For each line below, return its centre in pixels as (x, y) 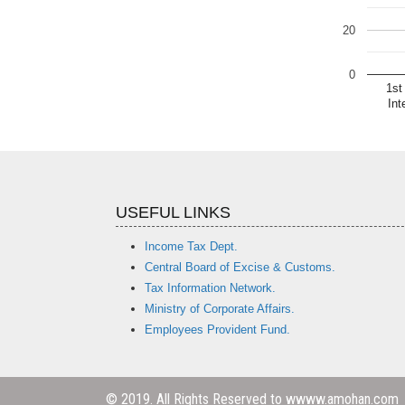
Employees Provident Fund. (218, 330)
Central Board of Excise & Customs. (240, 268)
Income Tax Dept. (192, 247)
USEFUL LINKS (174, 213)
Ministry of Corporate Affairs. (220, 309)
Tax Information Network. (211, 288)
